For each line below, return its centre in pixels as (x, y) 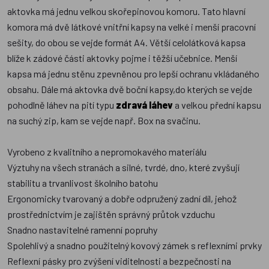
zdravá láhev (144, 105)
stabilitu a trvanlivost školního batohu (83, 183)
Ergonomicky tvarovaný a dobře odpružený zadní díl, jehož (122, 199)
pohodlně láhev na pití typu (62, 105)
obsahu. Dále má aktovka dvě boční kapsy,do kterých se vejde (130, 89)
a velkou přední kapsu (217, 105)
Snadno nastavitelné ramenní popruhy (82, 230)
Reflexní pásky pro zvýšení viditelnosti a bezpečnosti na (119, 261)
